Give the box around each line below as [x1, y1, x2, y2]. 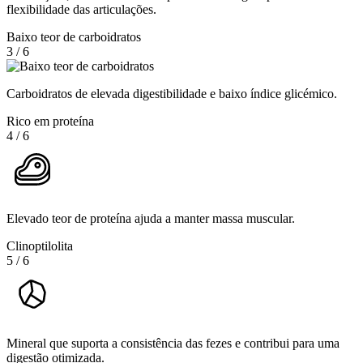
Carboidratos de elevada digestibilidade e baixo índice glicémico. [6, 86, 337, 100]
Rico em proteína [6, 113, 94, 128]
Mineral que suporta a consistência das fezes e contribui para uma [6, 335, 340, 350]
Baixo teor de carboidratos [6, 29, 141, 44]
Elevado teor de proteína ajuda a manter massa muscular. [6, 211, 295, 225]
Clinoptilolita [6, 238, 73, 253]
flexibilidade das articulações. [6, 2, 156, 16]
